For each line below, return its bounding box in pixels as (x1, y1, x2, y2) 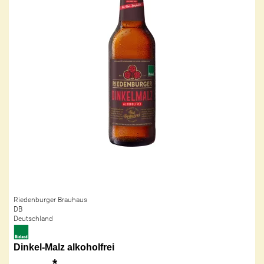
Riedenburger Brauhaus (14, 195, 87, 204)
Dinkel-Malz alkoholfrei (14, 241, 114, 253)
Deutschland (14, 214, 53, 223)
